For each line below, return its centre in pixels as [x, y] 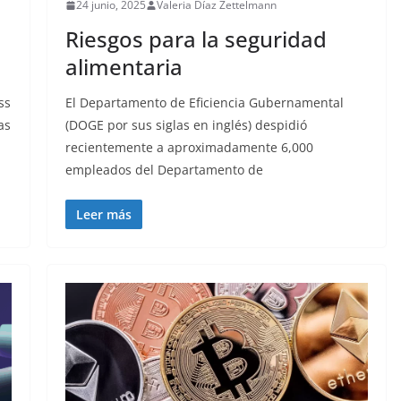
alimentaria [124, 67]
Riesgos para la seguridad [196, 39]
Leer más [103, 215]
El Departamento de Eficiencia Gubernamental [204, 103]
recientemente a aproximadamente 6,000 [189, 148]
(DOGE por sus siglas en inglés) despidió [186, 125]
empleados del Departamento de [164, 170]
